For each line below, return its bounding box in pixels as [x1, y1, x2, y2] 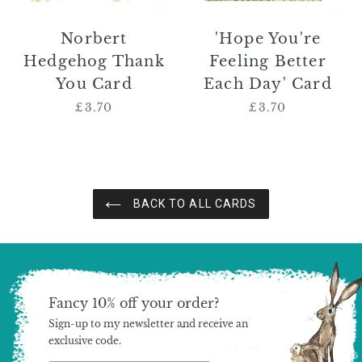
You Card [56, 75, 133, 94]
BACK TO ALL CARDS [129, 197, 257, 211]
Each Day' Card [204, 75, 332, 94]
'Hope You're [214, 30, 322, 48]
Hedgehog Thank [23, 53, 165, 71]
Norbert [61, 30, 128, 48]
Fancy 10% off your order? [48, 295, 219, 312]
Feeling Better [209, 53, 326, 71]
